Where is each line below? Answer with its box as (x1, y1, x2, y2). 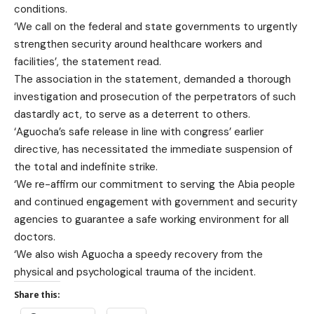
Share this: (14, 289, 60, 301)
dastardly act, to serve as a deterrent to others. (14, 107, 250, 122)
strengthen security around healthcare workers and (14, 37, 262, 52)
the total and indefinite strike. (14, 160, 158, 175)
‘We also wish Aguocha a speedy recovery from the (14, 247, 263, 262)
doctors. (14, 230, 55, 245)
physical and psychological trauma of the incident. (14, 265, 256, 280)
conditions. (14, 2, 67, 17)
